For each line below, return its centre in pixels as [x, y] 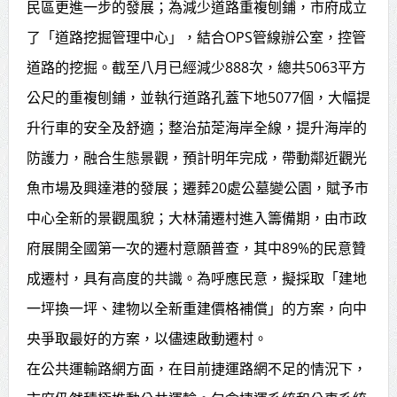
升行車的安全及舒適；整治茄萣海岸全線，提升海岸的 [196, 127]
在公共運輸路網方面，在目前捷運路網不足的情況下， [196, 368]
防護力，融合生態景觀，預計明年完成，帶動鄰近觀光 [196, 157]
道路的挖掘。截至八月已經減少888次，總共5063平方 [196, 67]
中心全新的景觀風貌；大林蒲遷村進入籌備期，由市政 [196, 218]
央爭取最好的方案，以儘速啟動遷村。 [147, 338]
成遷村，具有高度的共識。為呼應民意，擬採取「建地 [196, 278]
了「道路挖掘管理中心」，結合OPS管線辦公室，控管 [196, 37]
